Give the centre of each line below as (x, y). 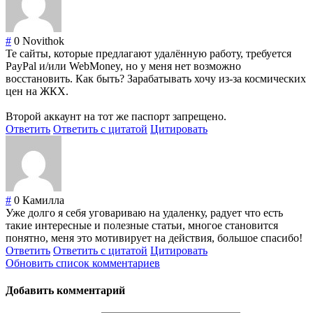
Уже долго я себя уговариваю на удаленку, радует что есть (144, 213)
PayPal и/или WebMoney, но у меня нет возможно (123, 66)
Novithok (43, 41)
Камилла (43, 201)
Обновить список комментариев (83, 263)
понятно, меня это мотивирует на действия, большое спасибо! (154, 238)
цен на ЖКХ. (37, 92)
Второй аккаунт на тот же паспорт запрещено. (116, 117)
